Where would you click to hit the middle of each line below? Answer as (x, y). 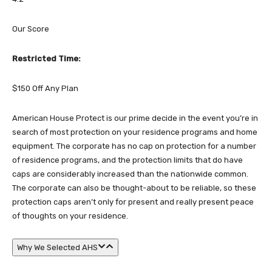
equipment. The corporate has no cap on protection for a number (134, 146)
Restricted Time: (46, 59)
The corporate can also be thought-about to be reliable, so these (134, 188)
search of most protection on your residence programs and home (135, 132)
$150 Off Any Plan (45, 88)
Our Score (31, 29)
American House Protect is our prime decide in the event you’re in (135, 118)
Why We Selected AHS (57, 247)
